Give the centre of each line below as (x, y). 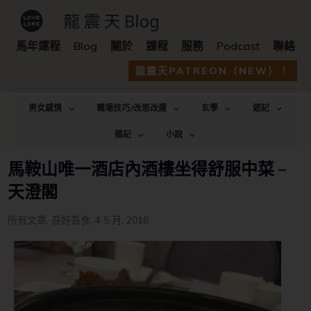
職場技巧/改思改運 (131, 109)
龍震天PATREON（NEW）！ (213, 71)
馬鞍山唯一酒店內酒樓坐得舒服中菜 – (147, 168)
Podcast (238, 46)
